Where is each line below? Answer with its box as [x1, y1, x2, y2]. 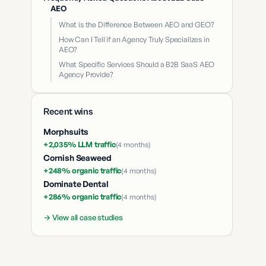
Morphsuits [43, 126, 89, 137]
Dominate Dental [43, 179, 109, 189]
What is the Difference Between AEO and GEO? [59, 20, 214, 29]
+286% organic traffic [43, 192, 122, 201]
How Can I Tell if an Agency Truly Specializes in [59, 34, 210, 44]
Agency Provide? [59, 69, 113, 79]
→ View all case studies [43, 213, 123, 222]
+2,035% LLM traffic [43, 140, 116, 149]
